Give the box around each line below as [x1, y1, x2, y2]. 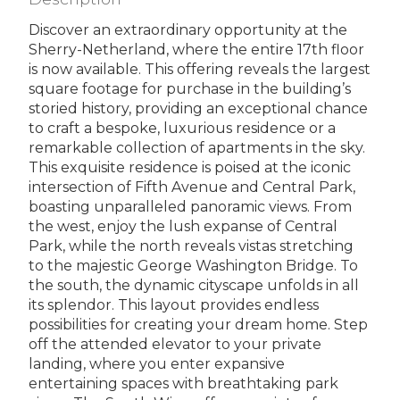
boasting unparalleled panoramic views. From [29, 197, 352, 215]
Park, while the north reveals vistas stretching [29, 237, 354, 254]
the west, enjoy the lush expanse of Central [29, 217, 337, 235]
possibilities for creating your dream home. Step [29, 315, 368, 333]
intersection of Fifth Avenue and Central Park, [29, 178, 355, 196]
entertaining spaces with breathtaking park [29, 374, 338, 392]
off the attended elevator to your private [29, 335, 321, 353]
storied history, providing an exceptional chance [29, 99, 368, 117]
